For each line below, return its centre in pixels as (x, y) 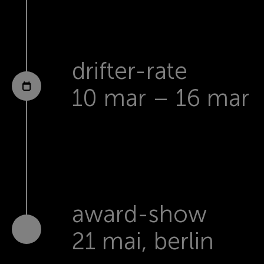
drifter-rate (130, 70)
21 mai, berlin (143, 241)
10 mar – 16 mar (161, 98)
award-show (139, 214)
